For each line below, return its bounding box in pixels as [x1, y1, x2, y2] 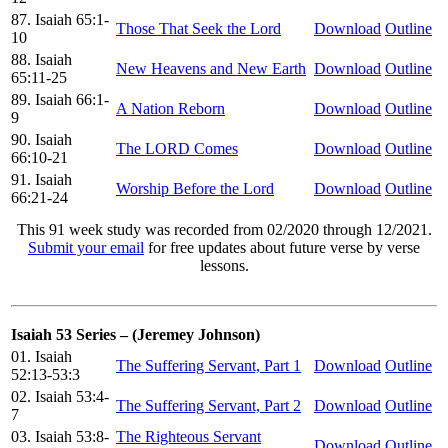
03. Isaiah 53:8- [11, 427, 109, 445]
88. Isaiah [11, 50, 72, 68]
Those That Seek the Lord [116, 19, 281, 37]
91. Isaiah [11, 170, 72, 188]
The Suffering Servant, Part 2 [116, 396, 301, 414]
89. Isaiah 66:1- [11, 90, 109, 108]
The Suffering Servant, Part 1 [116, 356, 301, 374]
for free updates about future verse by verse [144, 238, 420, 256]
